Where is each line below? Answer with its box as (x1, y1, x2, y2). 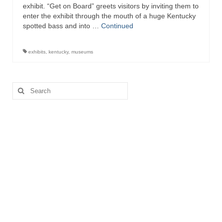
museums (71, 49, 93, 55)
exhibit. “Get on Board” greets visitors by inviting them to (23, 2, 199, 10)
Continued (101, 22, 133, 30)
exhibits (28, 49, 46, 55)
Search (12, 83, 35, 91)
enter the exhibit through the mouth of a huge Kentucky (23, 12, 196, 20)
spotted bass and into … (23, 22, 101, 30)
